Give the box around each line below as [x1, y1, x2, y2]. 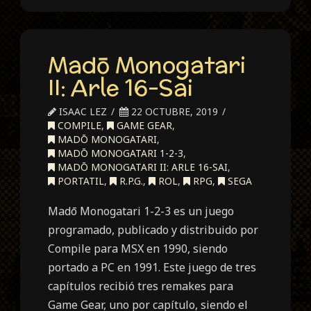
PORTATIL [55, 174, 105, 188]
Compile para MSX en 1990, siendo [48, 241, 228, 257]
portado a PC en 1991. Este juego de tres [48, 260, 257, 276]
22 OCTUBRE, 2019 [128, 105, 219, 119]
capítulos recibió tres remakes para [48, 278, 234, 294]
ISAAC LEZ [56, 105, 108, 119]
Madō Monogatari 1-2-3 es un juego [48, 203, 235, 219]
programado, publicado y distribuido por [48, 222, 259, 238]
